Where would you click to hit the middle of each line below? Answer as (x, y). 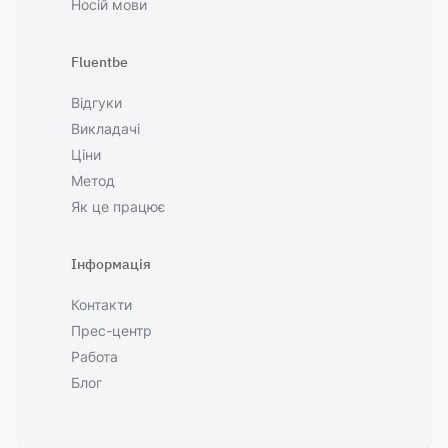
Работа (94, 356)
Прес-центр (111, 330)
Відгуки (96, 102)
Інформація (111, 264)
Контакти (101, 304)
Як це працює (118, 206)
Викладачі (105, 128)
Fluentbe (99, 62)
